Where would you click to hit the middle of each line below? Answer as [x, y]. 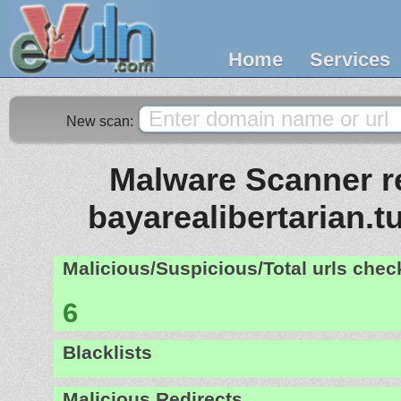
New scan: [102, 121]
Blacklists [107, 352]
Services [350, 60]
